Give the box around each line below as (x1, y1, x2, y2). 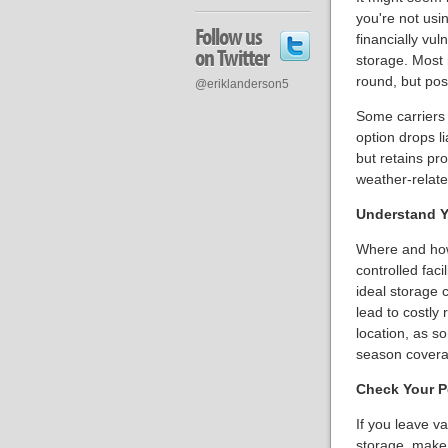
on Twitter (194, 43, 269, 72)
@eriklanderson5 (194, 77, 289, 91)
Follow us (194, 22, 262, 51)
